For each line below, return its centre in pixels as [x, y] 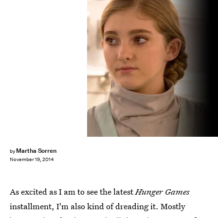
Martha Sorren [36, 151]
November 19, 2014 [32, 160]
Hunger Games [163, 191]
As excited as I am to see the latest [73, 191]
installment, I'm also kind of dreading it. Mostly [98, 206]
